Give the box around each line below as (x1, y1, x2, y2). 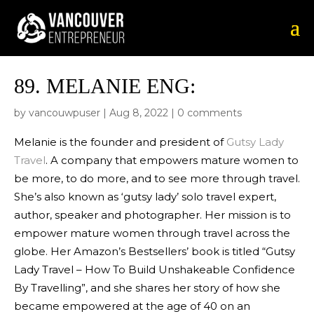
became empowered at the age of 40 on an (14, 299, 250, 313)
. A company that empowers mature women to (46, 153, 299, 167)
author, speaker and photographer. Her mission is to (14, 208, 291, 221)
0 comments (177, 107, 242, 119)
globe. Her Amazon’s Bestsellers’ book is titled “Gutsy (14, 245, 295, 258)
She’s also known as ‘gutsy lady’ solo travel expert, (14, 190, 276, 203)
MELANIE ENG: (46, 74, 196, 97)
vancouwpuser (29, 107, 100, 119)
